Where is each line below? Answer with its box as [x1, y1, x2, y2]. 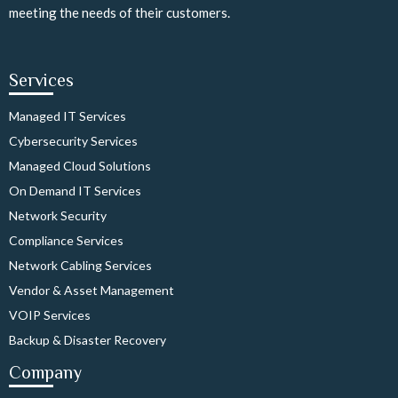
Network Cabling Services [9, 258, 152, 273]
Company [9, 362, 82, 382]
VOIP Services [9, 307, 91, 322]
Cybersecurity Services [9, 133, 138, 148]
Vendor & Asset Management [9, 283, 174, 298]
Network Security [9, 208, 107, 223]
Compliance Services [9, 233, 123, 248]
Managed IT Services [9, 108, 126, 123]
